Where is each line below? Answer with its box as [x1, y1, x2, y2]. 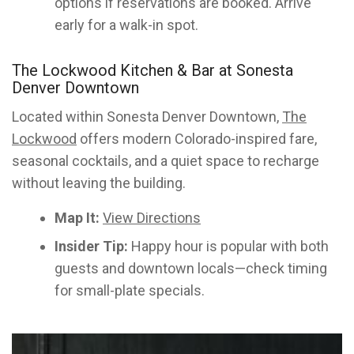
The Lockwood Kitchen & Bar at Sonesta [12, 61, 293, 80]
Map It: [55, 209, 100, 226]
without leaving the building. [12, 175, 186, 191]
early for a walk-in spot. [55, 17, 198, 33]
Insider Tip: [55, 238, 128, 254]
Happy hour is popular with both [128, 238, 329, 254]
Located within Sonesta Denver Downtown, [12, 108, 282, 125]
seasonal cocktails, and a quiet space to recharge [12, 153, 319, 169]
